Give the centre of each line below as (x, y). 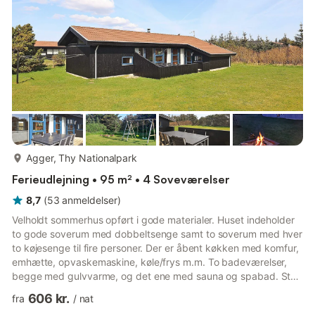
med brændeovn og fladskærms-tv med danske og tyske (143, 290)
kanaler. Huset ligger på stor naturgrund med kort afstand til (148, 304)
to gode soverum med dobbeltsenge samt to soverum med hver (157, 234)
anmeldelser (90, 200)
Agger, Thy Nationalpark (82, 158)
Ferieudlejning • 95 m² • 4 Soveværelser (121, 179)
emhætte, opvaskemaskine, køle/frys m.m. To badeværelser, (150, 262)
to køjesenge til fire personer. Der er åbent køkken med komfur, (155, 248)
